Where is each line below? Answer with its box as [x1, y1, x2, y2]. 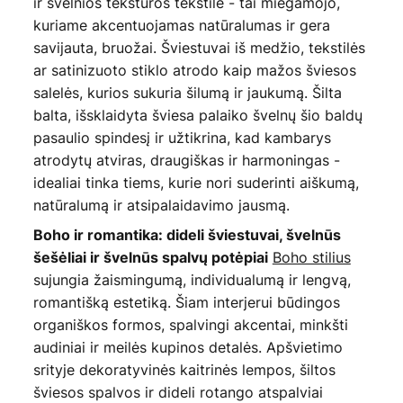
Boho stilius [272, 246, 351, 267]
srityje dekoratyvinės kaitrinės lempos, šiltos [32, 359, 336, 380]
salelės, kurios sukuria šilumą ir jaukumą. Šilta [32, 82, 342, 103]
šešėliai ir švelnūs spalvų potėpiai [32, 247, 268, 266]
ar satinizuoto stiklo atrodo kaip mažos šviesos [32, 59, 356, 80]
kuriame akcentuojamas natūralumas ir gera [32, 14, 330, 35]
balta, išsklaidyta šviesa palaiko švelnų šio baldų [32, 104, 363, 125]
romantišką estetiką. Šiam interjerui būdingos [32, 291, 340, 312]
